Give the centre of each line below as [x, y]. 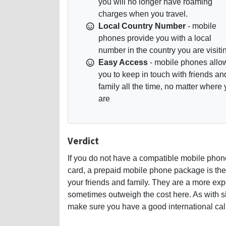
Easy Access [123, 62]
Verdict [83, 140]
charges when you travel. [143, 14]
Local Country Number [142, 26]
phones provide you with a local [155, 38]
